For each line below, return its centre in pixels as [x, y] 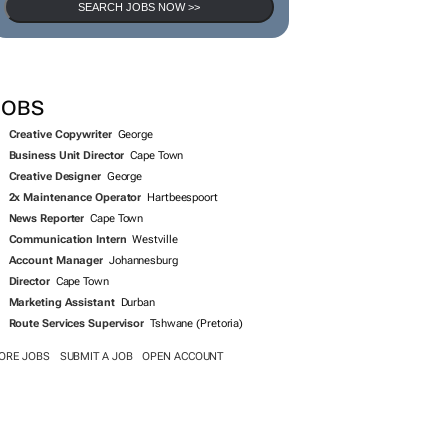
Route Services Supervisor [76, 427]
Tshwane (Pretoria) [196, 427]
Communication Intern [67, 343]
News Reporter [46, 322]
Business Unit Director [66, 259]
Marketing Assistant [61, 406]
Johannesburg [143, 364]
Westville [155, 343]
